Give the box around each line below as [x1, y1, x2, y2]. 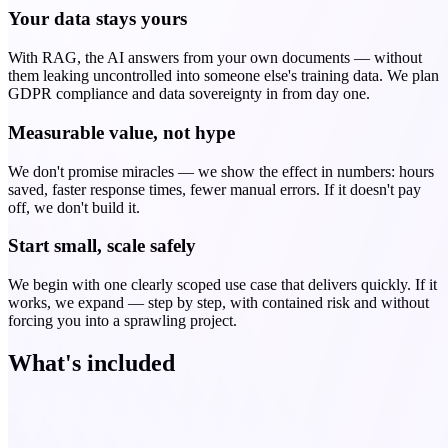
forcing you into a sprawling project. [8, 312, 237, 330]
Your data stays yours [8, 8, 187, 30]
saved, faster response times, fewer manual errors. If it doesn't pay [8, 180, 421, 198]
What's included [8, 349, 175, 376]
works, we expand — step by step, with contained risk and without [8, 294, 429, 312]
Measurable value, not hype [8, 121, 235, 143]
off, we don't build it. [8, 198, 140, 216]
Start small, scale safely [8, 235, 196, 257]
